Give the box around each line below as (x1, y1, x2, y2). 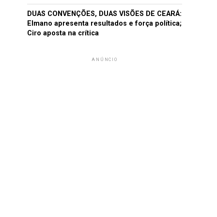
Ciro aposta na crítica (27, 29, 99, 37)
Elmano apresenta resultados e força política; (27, 19, 182, 28)
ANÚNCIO (92, 57, 118, 62)
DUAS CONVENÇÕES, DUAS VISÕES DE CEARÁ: (27, 10, 182, 18)
